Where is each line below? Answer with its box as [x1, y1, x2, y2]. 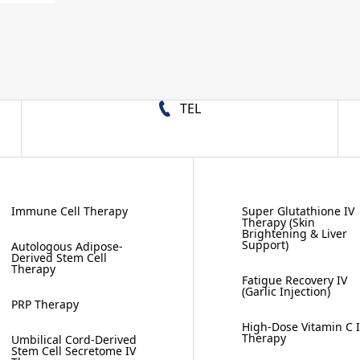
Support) [242, 237, 289, 252]
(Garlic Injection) [242, 284, 331, 299]
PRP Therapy [11, 297, 79, 312]
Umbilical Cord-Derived [11, 332, 137, 347]
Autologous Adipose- [11, 239, 123, 254]
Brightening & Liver [242, 226, 348, 241]
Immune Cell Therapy [11, 203, 128, 219]
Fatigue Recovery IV [242, 272, 348, 288]
